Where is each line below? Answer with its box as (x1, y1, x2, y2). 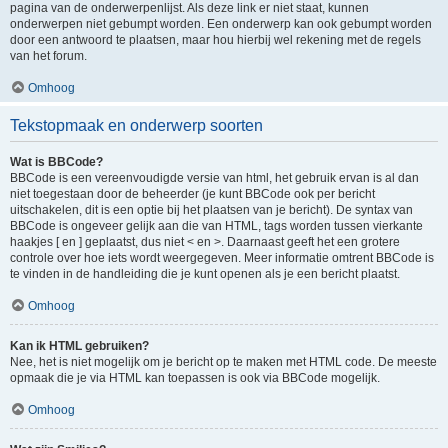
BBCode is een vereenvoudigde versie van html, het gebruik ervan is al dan (10, 171, 419, 185)
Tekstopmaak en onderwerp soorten (10, 117, 263, 134)
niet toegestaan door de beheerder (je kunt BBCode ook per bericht (10, 187, 375, 201)
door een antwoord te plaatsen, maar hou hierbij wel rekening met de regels (10, 33, 421, 47)
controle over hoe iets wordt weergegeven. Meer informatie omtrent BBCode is (10, 251, 434, 265)
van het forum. (10, 49, 87, 63)
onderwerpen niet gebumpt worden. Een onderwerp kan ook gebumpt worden (10, 17, 432, 31)
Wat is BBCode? (10, 155, 103, 169)
